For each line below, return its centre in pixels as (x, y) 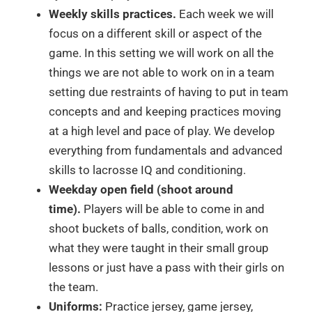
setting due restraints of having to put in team (169, 92)
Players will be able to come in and (173, 209)
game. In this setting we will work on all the (161, 53)
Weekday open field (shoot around (141, 190)
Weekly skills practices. (114, 14)
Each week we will (226, 14)
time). (65, 209)
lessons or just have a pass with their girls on (166, 268)
